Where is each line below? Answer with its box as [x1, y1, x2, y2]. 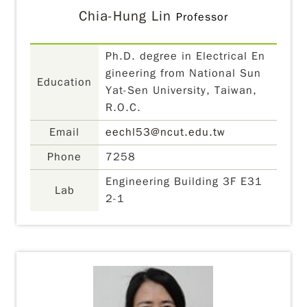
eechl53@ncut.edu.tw [106, 125, 226, 139]
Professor [175, 10, 228, 24]
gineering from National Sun [106, 66, 262, 80]
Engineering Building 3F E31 [106, 175, 263, 188]
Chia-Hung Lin [78, 8, 171, 25]
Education [37, 75, 93, 89]
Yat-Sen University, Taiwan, [106, 84, 258, 97]
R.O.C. [106, 101, 142, 114]
